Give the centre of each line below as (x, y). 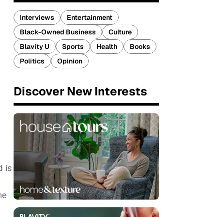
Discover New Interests (80, 91)
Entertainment (90, 17)
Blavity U (35, 46)
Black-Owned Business (58, 32)
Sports (73, 46)
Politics (32, 61)
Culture (120, 32)
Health (107, 46)
